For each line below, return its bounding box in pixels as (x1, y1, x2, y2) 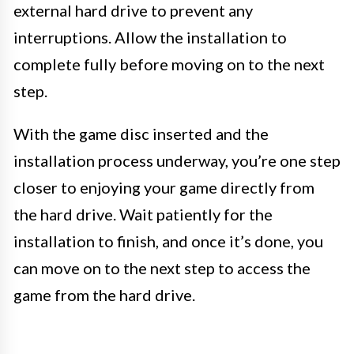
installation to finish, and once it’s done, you (13, 232, 323, 250)
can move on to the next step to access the (13, 258, 311, 277)
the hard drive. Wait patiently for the (13, 205, 273, 224)
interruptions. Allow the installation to (13, 28, 287, 47)
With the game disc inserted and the (13, 124, 269, 143)
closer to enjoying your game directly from (13, 178, 314, 197)
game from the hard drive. (13, 285, 195, 304)
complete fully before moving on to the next (13, 55, 325, 73)
